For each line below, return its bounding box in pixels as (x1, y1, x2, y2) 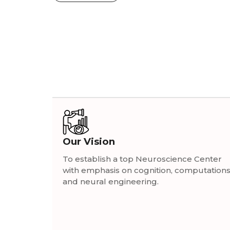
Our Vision (63, 135, 115, 147)
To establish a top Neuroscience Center (63, 154, 222, 164)
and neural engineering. (63, 176, 159, 186)
